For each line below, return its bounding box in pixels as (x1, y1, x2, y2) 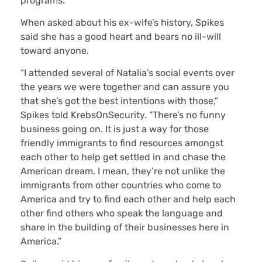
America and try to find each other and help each (20, 194, 236, 205)
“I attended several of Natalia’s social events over (20, 67, 235, 79)
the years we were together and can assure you (20, 81, 229, 93)
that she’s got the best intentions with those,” (20, 95, 218, 107)
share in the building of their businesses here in (20, 222, 229, 233)
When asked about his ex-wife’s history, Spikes (20, 16, 224, 28)
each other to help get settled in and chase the (20, 151, 226, 163)
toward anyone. (20, 44, 89, 56)
